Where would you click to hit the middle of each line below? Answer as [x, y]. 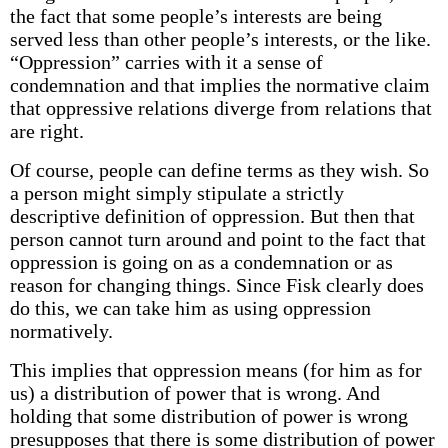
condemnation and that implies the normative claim [219, 85]
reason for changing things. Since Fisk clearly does [216, 285]
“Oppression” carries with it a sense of [166, 62]
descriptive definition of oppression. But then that [212, 216]
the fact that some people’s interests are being [195, 16]
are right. [46, 131]
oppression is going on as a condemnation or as [201, 262]
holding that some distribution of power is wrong [208, 416]
